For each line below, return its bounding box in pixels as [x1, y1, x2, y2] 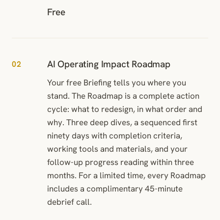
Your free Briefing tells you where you [47, 77, 186, 88]
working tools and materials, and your [47, 143, 188, 154]
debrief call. [47, 196, 92, 207]
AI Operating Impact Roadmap [47, 57, 170, 70]
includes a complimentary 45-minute [47, 183, 183, 194]
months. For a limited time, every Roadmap [47, 169, 206, 181]
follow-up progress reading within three [47, 156, 194, 167]
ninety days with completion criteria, [47, 130, 182, 141]
